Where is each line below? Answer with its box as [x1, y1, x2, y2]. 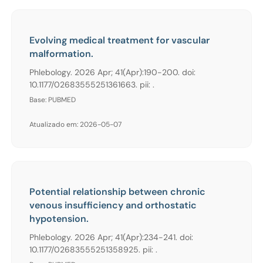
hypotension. [29, 212, 89, 225]
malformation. [29, 47, 93, 60]
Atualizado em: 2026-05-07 [29, 119, 122, 129]
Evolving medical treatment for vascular [29, 33, 210, 46]
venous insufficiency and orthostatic [29, 198, 197, 211]
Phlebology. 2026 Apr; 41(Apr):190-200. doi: [29, 66, 195, 77]
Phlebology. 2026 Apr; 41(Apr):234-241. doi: [29, 231, 193, 242]
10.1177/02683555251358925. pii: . [29, 244, 157, 255]
